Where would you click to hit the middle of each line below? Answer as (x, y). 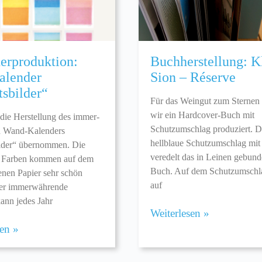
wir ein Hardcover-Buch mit (203, 115)
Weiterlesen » (180, 213)
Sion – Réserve (193, 77)
